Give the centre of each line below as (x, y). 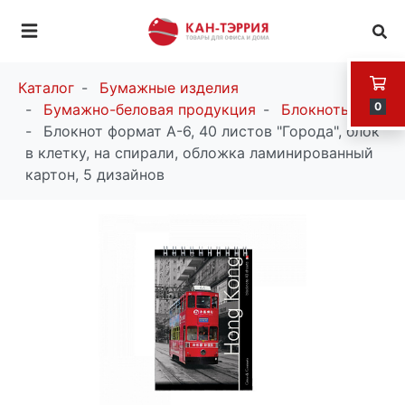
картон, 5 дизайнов (95, 175)
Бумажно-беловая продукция (150, 110)
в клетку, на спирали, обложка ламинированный (199, 153)
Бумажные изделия (169, 88)
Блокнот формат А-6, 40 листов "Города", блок (212, 132)
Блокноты (316, 110)
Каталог (46, 88)
